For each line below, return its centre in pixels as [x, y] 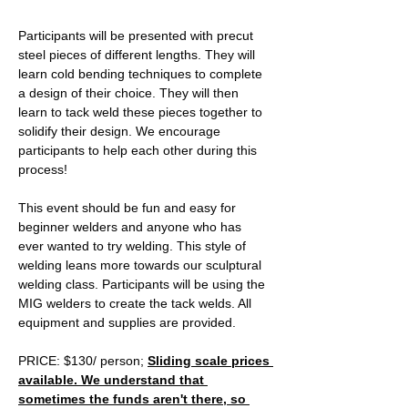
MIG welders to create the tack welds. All [137, 303]
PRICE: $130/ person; [83, 360]
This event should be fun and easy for [129, 207]
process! [45, 169]
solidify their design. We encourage [121, 131]
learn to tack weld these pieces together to [142, 112]
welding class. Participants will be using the [143, 284]
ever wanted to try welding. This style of [134, 245]
